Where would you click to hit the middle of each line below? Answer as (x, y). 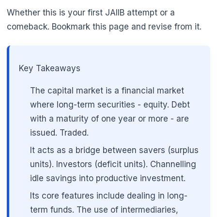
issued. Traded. (60, 133)
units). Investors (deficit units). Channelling (113, 164)
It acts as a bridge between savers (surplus (115, 150)
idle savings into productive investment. (108, 178)
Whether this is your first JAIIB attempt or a (91, 13)
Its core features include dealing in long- (109, 195)
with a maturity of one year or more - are (110, 119)
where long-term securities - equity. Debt (110, 105)
